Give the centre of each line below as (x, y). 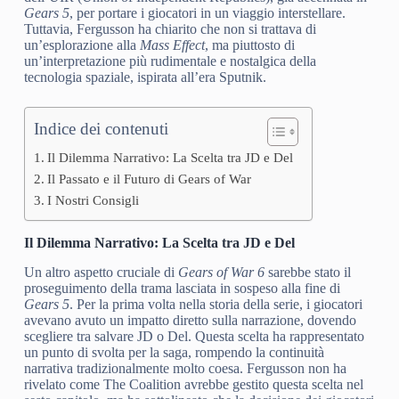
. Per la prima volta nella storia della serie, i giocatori (216, 304)
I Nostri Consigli (93, 200)
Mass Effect (172, 45)
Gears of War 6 (221, 272)
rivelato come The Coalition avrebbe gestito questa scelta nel (193, 384)
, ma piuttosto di (249, 45)
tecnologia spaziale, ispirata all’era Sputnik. (145, 77)
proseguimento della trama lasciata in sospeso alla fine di (182, 288)
